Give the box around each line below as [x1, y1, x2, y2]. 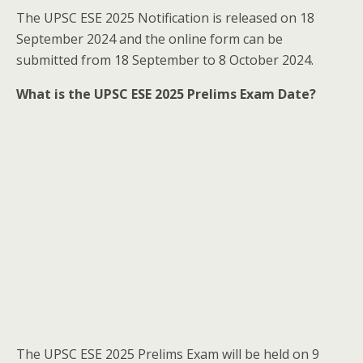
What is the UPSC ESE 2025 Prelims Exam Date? [16, 84, 316, 103]
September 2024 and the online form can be [16, 29, 283, 48]
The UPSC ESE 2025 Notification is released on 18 [16, 8, 314, 27]
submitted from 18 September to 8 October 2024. [16, 50, 314, 69]
